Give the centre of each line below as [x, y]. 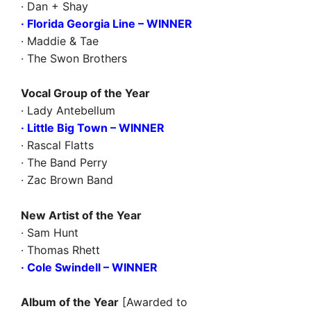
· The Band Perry [64, 162]
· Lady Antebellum [68, 110]
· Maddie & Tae [60, 41]
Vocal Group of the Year [85, 93]
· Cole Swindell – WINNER [89, 267]
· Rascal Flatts [57, 145]
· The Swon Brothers [74, 58]
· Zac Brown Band [67, 180]
